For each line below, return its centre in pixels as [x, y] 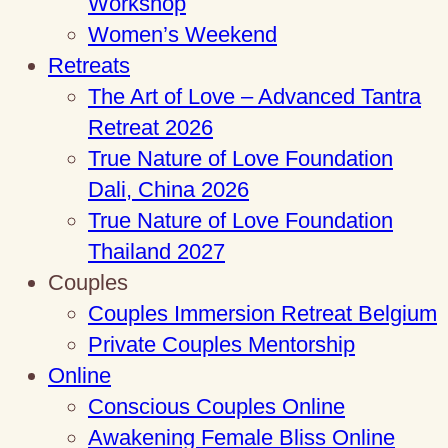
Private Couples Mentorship [221, 344]
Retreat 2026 [150, 127]
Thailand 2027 [156, 251]
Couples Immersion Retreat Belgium [262, 313]
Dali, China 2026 [168, 189]
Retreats [89, 65]
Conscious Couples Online [216, 406]
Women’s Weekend [182, 34]
